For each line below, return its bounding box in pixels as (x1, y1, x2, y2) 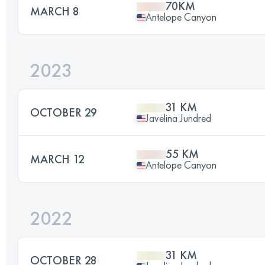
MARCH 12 (30, 151, 85, 167)
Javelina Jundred (146, 111, 211, 125)
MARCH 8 (30, 4, 79, 19)
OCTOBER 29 (30, 105, 97, 120)
